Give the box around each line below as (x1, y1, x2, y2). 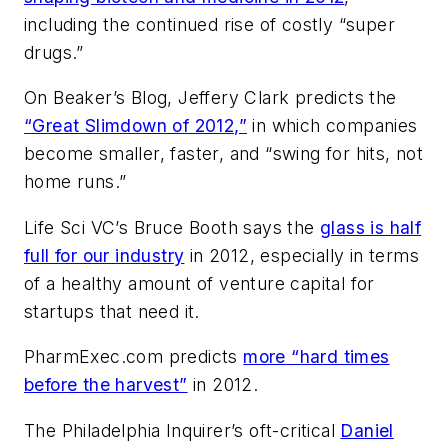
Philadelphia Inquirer (61, 419, 232, 441)
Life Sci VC (24, 216, 116, 238)
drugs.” (24, 41, 84, 63)
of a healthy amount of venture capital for (24, 272, 375, 294)
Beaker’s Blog (53, 87, 168, 109)
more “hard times (243, 346, 390, 368)
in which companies (247, 115, 418, 137)
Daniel (340, 419, 394, 441)
